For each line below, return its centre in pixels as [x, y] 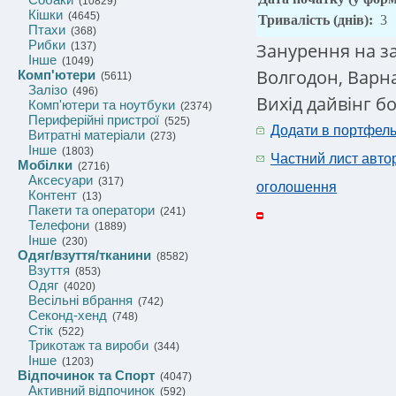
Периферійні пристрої [94, 120]
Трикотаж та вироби [88, 345]
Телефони [59, 225]
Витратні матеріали [87, 135]
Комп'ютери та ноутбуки [102, 105]
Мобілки [45, 165]
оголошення [297, 187]
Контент [53, 195]
